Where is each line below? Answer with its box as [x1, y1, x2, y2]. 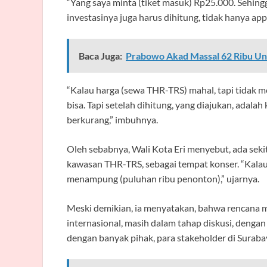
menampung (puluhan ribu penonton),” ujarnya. [67, 172, 259, 184]
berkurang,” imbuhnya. [67, 113, 158, 125]
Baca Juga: [79, 49, 122, 61]
